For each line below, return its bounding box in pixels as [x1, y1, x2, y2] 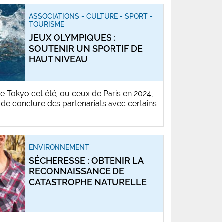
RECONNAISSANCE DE [29, 166, 124, 177]
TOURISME [29, 20, 64, 29]
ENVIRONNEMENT [29, 143, 89, 152]
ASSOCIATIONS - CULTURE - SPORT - [29, 12, 153, 21]
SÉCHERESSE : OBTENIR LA [29, 155, 143, 166]
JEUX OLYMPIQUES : [29, 32, 115, 43]
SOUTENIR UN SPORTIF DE [29, 43, 143, 54]
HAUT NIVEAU [29, 54, 88, 65]
